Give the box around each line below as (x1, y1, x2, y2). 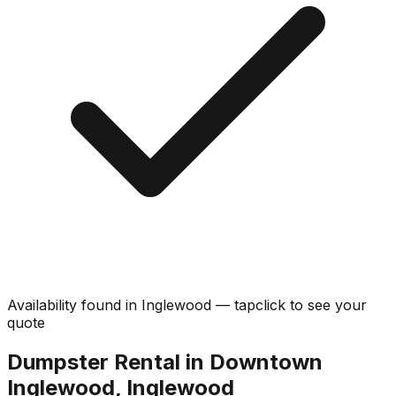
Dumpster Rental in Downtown (7, 348, 323, 375)
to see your (290, 295, 367, 314)
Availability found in (7, 295, 141, 314)
